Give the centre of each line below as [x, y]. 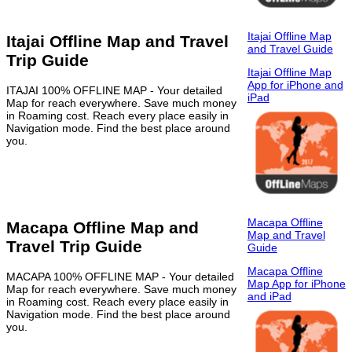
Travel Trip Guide [74, 247]
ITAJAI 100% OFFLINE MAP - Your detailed [114, 90]
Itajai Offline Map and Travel [117, 42]
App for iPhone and [295, 84]
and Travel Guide [290, 48]
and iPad [269, 296]
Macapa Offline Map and [103, 228]
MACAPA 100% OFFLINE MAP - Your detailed [120, 276]
